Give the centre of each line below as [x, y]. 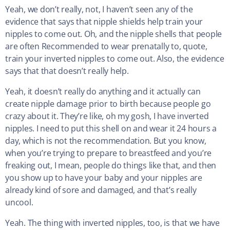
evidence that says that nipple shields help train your [104, 22]
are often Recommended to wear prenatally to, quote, [106, 46]
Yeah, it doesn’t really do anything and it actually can [103, 92]
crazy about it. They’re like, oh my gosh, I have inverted [107, 116]
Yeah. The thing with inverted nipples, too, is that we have [112, 223]
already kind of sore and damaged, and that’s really [101, 190]
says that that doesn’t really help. [67, 71]
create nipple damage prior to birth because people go [108, 104]
